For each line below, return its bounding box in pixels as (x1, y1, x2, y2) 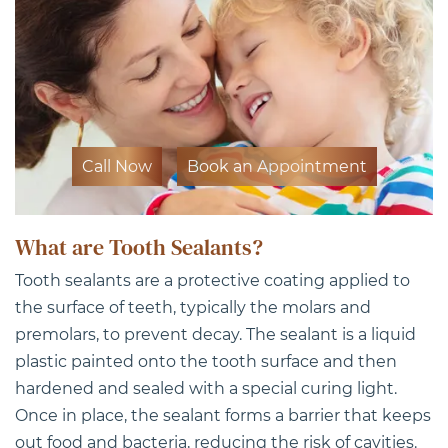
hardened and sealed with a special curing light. (15, 379, 397, 399)
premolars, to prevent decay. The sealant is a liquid (15, 325, 416, 345)
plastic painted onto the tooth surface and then (15, 352, 397, 372)
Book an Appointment (186, 157, 367, 177)
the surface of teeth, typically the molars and (15, 298, 371, 318)
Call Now (81, 157, 152, 177)
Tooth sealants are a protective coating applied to (15, 271, 410, 291)
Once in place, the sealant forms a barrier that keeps (15, 406, 431, 426)
